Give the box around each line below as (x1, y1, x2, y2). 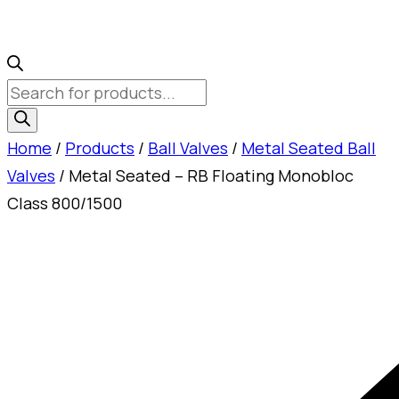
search (6, 109, 58, 130)
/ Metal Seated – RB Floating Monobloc (55, 165, 354, 186)
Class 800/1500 (7, 192, 122, 214)
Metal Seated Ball (241, 137, 376, 159)
